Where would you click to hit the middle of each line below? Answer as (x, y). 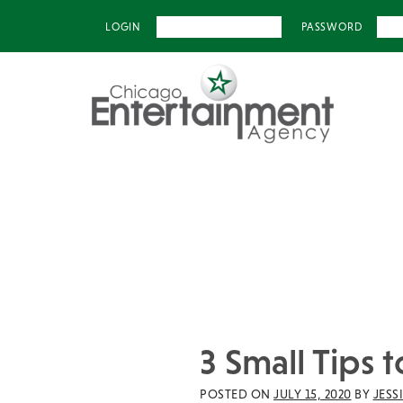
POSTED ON (237, 394)
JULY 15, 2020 (313, 394)
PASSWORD (332, 27)
